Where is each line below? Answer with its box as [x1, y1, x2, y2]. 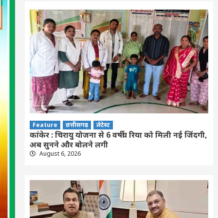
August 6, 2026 [37, 149, 81, 158]
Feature [32, 120, 57, 129]
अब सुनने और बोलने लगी [29, 139, 108, 150]
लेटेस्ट [96, 120, 110, 129]
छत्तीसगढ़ [65, 120, 88, 129]
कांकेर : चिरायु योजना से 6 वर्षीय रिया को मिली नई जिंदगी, [29, 129, 207, 140]
